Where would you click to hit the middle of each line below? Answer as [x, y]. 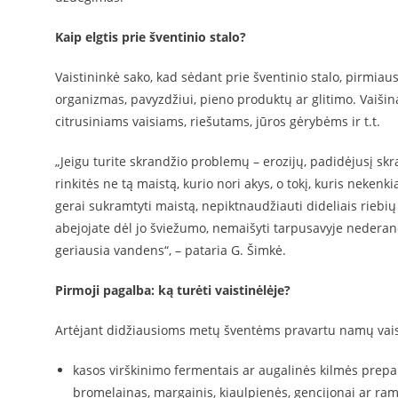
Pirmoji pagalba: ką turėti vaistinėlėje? [173, 290]
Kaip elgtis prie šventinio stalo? [151, 36]
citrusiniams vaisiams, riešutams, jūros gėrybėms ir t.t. [218, 121]
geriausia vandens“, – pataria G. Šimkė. [171, 250]
